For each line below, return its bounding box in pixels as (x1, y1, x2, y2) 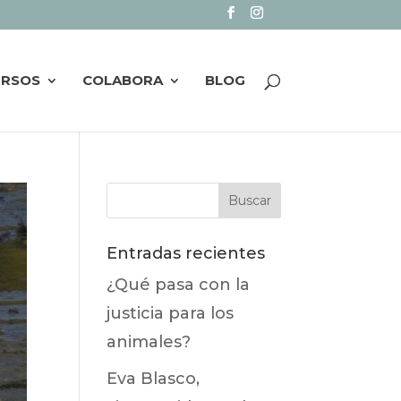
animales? (107, 332, 192, 352)
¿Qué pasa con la (107, 275, 251, 294)
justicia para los (107, 303, 235, 323)
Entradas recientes (107, 243, 266, 263)
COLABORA (81, 71, 163, 89)
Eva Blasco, (107, 369, 200, 388)
